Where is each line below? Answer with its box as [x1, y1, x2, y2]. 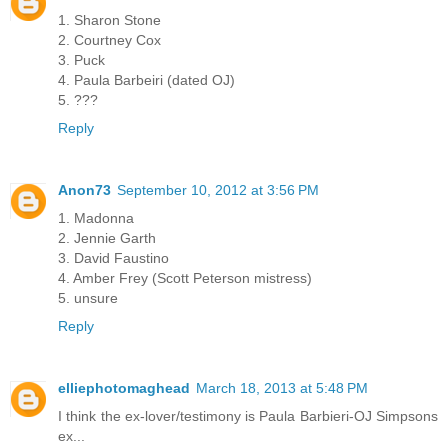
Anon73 [58, 182, 111, 199]
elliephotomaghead [58, 380, 190, 397]
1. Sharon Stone [58, 12, 161, 29]
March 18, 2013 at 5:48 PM [196, 380, 368, 397]
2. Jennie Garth [58, 230, 156, 247]
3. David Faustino [58, 250, 169, 267]
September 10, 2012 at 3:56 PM [117, 182, 319, 199]
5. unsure [58, 290, 118, 307]
